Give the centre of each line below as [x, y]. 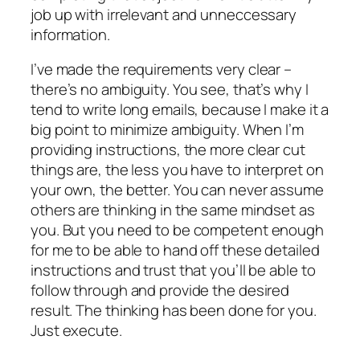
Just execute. [76, 331]
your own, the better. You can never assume [177, 190]
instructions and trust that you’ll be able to [173, 270]
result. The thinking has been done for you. [174, 311]
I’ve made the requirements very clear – [162, 70]
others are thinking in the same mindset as [173, 210]
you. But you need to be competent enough [177, 230]
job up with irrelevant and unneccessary [164, 14]
